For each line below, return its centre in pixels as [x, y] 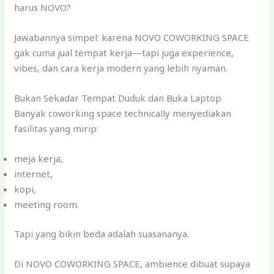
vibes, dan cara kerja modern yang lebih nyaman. [121, 68]
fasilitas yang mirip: [57, 129]
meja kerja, [39, 159]
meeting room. [47, 205]
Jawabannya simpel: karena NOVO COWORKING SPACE [132, 38]
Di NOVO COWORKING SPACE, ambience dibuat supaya [132, 263]
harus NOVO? [43, 8]
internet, [34, 174]
